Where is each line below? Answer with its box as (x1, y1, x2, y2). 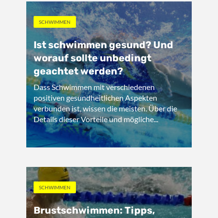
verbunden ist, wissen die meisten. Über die (34, 104, 177, 113)
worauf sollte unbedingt (34, 52, 151, 64)
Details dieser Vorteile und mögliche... (34, 114, 158, 124)
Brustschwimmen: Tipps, (34, 204, 155, 216)
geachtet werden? (34, 65, 123, 77)
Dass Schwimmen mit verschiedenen (34, 82, 155, 91)
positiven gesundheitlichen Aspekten (34, 93, 157, 102)
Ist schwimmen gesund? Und (34, 39, 173, 51)
